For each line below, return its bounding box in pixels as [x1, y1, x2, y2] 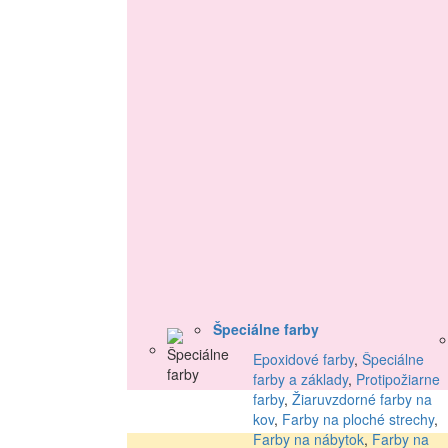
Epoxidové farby [253, 349, 354, 370]
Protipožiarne [356, 369, 440, 390]
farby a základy [253, 369, 348, 390]
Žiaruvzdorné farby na [292, 389, 432, 410]
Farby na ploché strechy [282, 409, 434, 430]
